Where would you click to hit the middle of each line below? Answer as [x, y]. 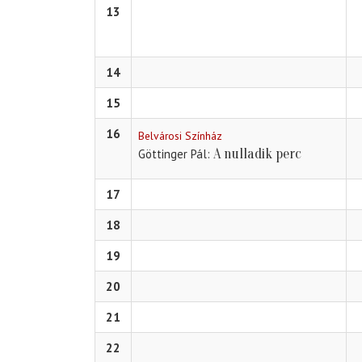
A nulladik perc [257, 154]
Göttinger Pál [173, 154]
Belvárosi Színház [180, 136]
